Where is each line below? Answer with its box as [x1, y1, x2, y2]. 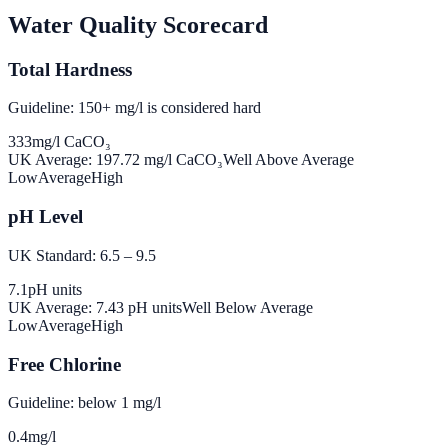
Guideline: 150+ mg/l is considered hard [8, 99, 261, 117]
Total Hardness [8, 58, 132, 80]
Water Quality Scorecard [8, 11, 268, 38]
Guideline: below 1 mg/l [8, 394, 161, 412]
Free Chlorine [8, 353, 121, 375]
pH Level [8, 206, 83, 228]
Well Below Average [182, 298, 313, 316]
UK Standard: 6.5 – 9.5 [8, 246, 156, 264]
